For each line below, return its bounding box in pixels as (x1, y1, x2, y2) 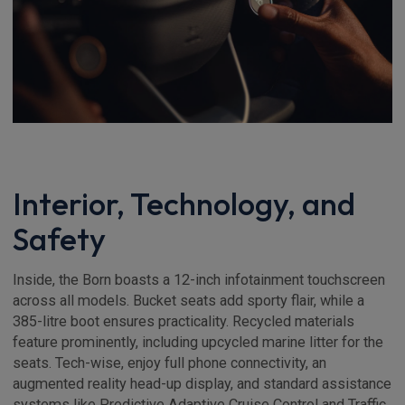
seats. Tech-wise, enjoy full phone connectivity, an (13, 353, 326, 372)
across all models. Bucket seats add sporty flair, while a (13, 291, 364, 309)
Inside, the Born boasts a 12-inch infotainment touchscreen (13, 270, 385, 288)
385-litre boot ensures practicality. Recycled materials (13, 312, 354, 330)
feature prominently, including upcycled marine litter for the (13, 333, 383, 351)
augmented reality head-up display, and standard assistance (13, 374, 391, 392)
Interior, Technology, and (13, 183, 355, 223)
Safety (13, 218, 106, 259)
